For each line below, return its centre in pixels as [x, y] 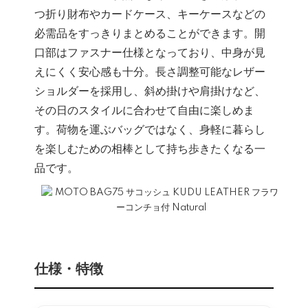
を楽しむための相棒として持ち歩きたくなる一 [150, 149]
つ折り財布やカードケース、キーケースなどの [150, 14]
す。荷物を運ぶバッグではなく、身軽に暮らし [150, 130]
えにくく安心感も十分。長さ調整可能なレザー [150, 72]
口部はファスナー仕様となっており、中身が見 [150, 53]
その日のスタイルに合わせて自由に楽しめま [144, 110]
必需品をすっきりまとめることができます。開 [150, 33]
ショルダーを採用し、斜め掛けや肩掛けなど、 [150, 91]
